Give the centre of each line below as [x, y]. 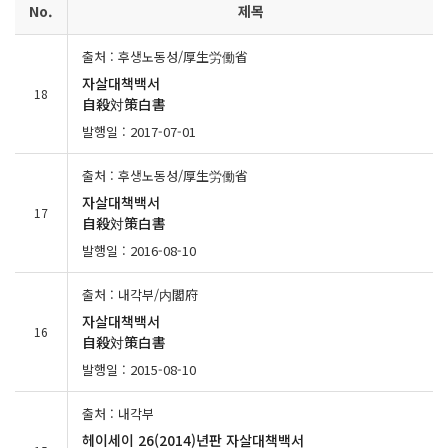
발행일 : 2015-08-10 [139, 369]
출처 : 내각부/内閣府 [140, 294]
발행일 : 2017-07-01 [139, 131]
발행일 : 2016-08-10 [139, 250]
